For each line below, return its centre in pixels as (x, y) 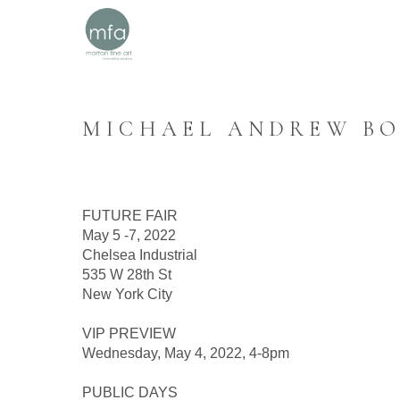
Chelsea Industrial (140, 255)
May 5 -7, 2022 (129, 235)
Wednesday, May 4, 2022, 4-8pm (186, 353)
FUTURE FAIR (130, 216)
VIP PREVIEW (129, 333)
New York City (127, 294)
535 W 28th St (127, 275)
